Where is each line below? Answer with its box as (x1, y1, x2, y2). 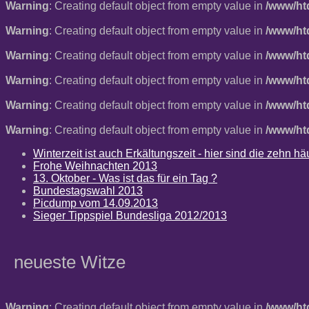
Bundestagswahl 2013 (33, 184, 143, 197)
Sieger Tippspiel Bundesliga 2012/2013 (33, 209, 227, 221)
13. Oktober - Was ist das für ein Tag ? (33, 172, 217, 184)
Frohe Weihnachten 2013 (33, 159, 157, 172)
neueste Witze (14, 252, 126, 272)
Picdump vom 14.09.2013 (33, 197, 158, 209)
